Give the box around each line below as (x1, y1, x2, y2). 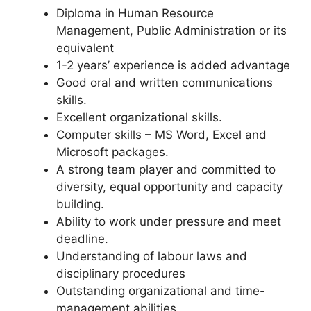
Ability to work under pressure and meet (56, 215, 281, 228)
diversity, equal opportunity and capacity (56, 180, 283, 194)
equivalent (56, 41, 114, 55)
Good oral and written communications (56, 76, 273, 90)
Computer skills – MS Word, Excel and (56, 128, 267, 142)
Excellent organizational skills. (56, 110, 222, 124)
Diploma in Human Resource (56, 6, 214, 20)
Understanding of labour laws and (56, 249, 247, 263)
